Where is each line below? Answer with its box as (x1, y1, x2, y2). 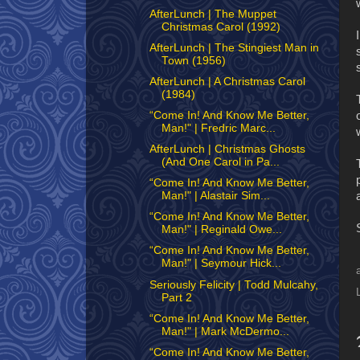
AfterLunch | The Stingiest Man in (149, 41, 319, 54)
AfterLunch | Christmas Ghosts (149, 143, 305, 155)
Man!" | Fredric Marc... (161, 121, 276, 134)
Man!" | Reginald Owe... (161, 223, 282, 236)
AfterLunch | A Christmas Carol (149, 75, 305, 88)
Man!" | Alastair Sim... (161, 190, 270, 202)
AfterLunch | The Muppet (149, 7, 276, 20)
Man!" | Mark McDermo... (161, 325, 289, 337)
